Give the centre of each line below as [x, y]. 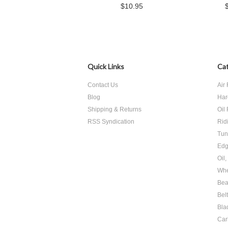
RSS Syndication [111, 122]
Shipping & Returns [115, 109]
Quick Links [106, 66]
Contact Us [103, 85]
